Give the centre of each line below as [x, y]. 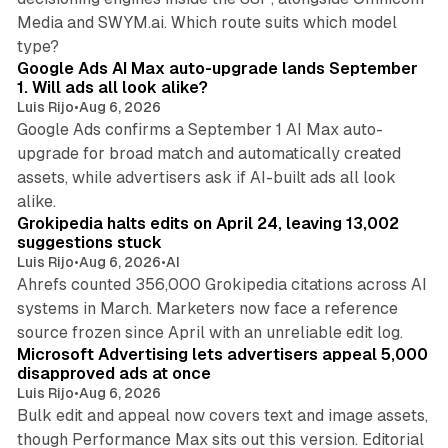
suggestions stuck [89, 243]
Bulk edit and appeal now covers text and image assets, [222, 416]
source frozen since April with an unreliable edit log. [209, 333]
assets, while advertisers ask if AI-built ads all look [206, 178]
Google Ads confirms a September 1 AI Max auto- [199, 130]
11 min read [379, 190]
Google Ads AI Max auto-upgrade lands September [217, 69]
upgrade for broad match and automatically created [208, 154]
